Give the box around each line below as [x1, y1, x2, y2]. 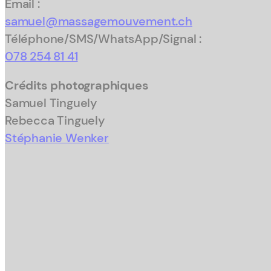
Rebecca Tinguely [5, 113, 105, 129]
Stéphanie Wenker [5, 131, 109, 146]
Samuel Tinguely [5, 96, 98, 111]
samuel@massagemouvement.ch [5, 13, 192, 29]
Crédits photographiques [5, 78, 149, 94]
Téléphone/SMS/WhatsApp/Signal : [5, 31, 201, 47]
